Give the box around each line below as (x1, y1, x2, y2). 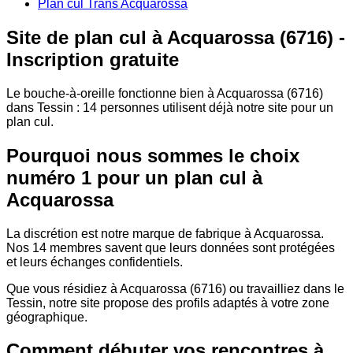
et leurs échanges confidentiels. (6, 255, 183, 269)
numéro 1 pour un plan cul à (6, 166, 262, 188)
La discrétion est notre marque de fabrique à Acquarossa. (6, 226, 324, 240)
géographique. (6, 310, 87, 324)
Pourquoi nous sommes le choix (6, 144, 299, 166)
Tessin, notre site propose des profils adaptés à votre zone (6, 295, 329, 310)
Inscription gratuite (6, 48, 179, 70)
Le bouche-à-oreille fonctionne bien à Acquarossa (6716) (6, 86, 323, 100)
